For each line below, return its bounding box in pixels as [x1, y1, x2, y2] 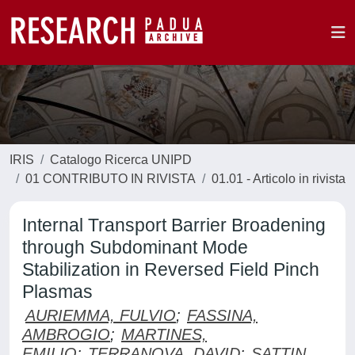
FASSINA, [187, 307, 258, 324]
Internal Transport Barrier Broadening [22, 215, 326, 235]
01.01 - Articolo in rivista [212, 172, 345, 185]
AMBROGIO [22, 326, 110, 343]
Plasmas [22, 281, 93, 302]
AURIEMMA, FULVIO [25, 307, 176, 324]
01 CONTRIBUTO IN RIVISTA [25, 172, 196, 185]
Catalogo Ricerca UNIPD [50, 153, 192, 166]
